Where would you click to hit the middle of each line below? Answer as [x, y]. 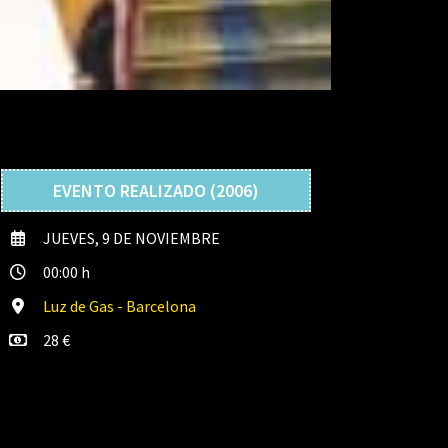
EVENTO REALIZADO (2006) [156, 190]
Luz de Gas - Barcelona [119, 306]
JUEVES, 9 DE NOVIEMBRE [131, 238]
